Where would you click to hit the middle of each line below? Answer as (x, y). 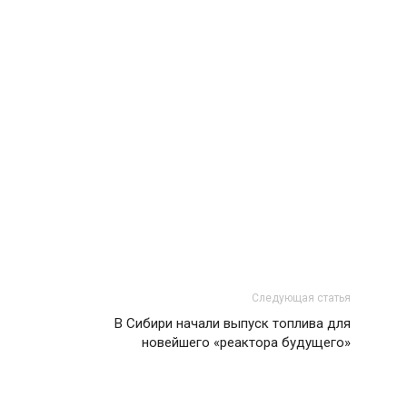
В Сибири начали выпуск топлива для (233, 323)
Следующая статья (301, 298)
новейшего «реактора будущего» (246, 342)
